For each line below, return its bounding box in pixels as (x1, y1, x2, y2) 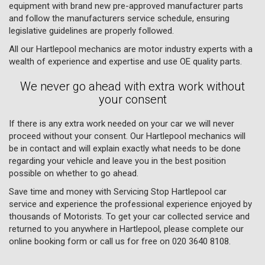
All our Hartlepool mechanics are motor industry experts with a (9, 43, 253, 54)
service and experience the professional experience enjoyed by (9, 198, 252, 209)
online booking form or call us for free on (9, 235, 172, 247)
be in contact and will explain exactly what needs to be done (9, 143, 241, 154)
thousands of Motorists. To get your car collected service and (9, 211, 250, 222)
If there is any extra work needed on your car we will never (9, 118, 234, 129)
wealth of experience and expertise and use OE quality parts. (9, 56, 242, 67)
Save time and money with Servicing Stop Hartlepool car (9, 186, 227, 197)
